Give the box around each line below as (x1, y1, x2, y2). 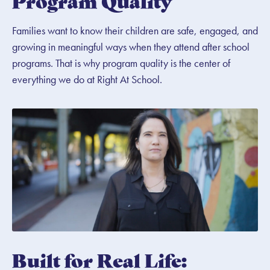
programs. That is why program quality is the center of (12, 55, 230, 70)
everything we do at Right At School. (12, 72, 162, 86)
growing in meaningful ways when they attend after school (12, 39, 250, 54)
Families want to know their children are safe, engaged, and (12, 23, 258, 37)
